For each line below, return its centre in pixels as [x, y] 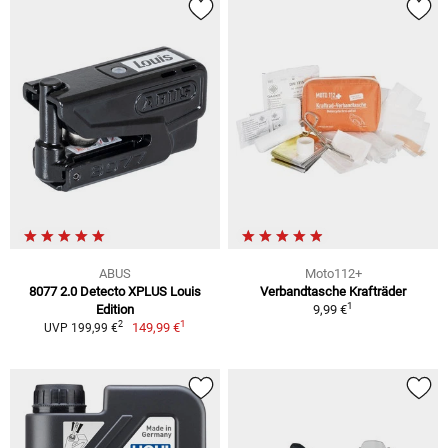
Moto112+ [333, 273]
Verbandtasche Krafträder [333, 291]
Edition [115, 309]
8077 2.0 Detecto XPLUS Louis [115, 291]
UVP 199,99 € [80, 327]
